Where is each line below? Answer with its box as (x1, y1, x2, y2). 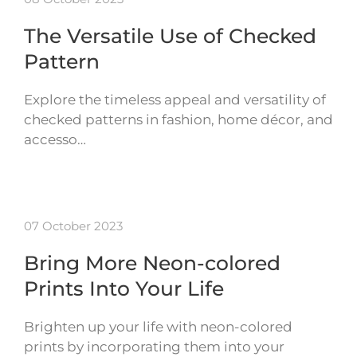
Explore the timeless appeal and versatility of (24, 92, 326, 108)
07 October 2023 (24, 218, 123, 234)
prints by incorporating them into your (24, 339, 284, 355)
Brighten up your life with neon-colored (24, 319, 292, 335)
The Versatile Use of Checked (24, 24, 316, 49)
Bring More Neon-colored (24, 251, 280, 276)
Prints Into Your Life (24, 277, 224, 301)
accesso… (24, 131, 86, 148)
